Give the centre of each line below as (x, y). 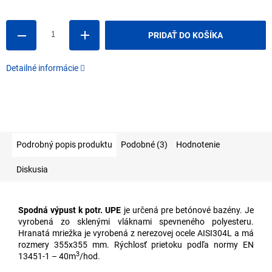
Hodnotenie (198, 145)
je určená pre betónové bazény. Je (188, 210)
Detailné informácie (42, 68)
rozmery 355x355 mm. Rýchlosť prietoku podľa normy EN (136, 245)
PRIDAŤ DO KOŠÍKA (185, 36)
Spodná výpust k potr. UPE (70, 210)
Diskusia (32, 170)
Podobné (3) (144, 145)
